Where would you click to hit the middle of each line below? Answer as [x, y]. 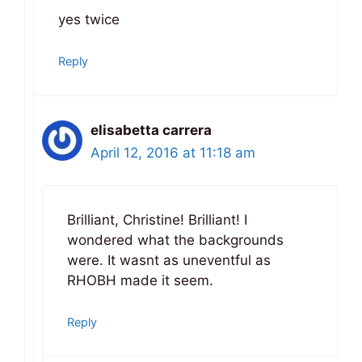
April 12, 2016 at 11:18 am [173, 152]
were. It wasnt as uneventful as [169, 261]
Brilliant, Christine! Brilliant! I [157, 220]
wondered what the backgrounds [175, 240]
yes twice [89, 20]
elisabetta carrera [151, 130]
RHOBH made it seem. [140, 281]
